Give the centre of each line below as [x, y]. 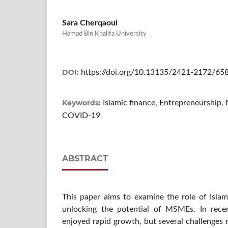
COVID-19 [81, 115]
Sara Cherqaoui [90, 23]
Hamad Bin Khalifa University [104, 34]
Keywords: [82, 103]
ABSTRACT [85, 158]
